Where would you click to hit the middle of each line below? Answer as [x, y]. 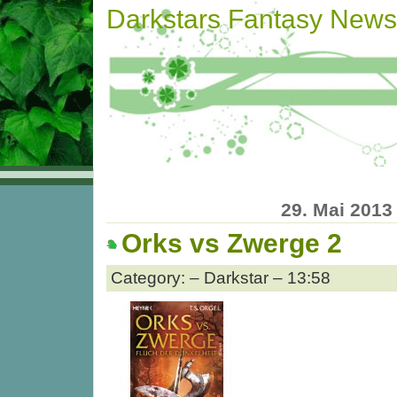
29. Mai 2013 [337, 209]
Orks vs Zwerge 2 [232, 244]
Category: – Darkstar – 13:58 [221, 277]
